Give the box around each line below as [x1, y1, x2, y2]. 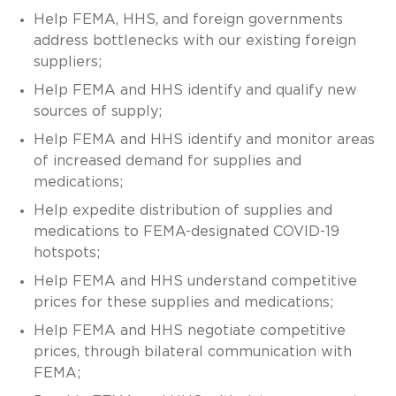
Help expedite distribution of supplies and [33, 202, 332, 217]
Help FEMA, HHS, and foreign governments [33, 11, 343, 27]
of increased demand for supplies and [33, 153, 301, 168]
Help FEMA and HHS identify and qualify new [33, 82, 357, 97]
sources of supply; [33, 103, 162, 118]
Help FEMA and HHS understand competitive [33, 273, 357, 288]
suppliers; [33, 54, 102, 69]
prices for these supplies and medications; [33, 294, 333, 309]
